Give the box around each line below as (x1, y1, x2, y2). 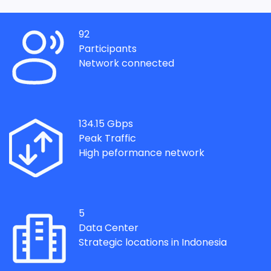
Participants (79, 42, 137, 56)
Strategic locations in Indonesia (79, 235, 227, 249)
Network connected (79, 56, 174, 70)
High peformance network (79, 146, 204, 160)
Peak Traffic (79, 131, 136, 145)
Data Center (79, 221, 139, 235)
